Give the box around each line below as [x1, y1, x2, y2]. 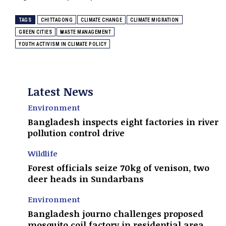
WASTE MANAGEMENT [60, 29, 111, 35]
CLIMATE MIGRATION [130, 17, 179, 23]
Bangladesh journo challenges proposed [28, 207, 203, 219]
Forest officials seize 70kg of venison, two [28, 161, 209, 174]
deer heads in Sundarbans [28, 173, 144, 185]
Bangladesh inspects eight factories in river [28, 116, 218, 128]
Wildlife [28, 148, 58, 158]
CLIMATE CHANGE [81, 17, 122, 23]
